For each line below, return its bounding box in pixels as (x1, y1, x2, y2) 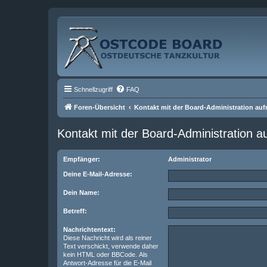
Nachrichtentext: (63, 226, 116, 233)
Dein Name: (63, 189, 100, 196)
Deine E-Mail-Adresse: (63, 170, 132, 178)
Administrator (168, 156, 212, 163)
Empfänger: (63, 156, 100, 163)
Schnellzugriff (74, 86, 113, 93)
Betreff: (63, 207, 87, 215)
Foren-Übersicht (74, 104, 125, 111)
